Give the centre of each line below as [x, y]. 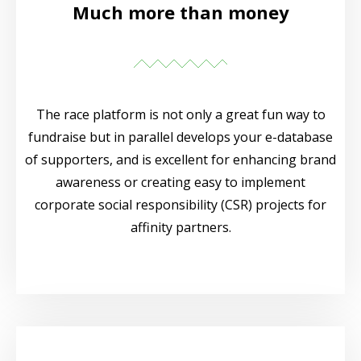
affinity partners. [180, 228]
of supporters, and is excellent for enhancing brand [180, 160]
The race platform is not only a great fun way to [180, 115]
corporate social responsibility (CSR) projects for [180, 205]
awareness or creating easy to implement [180, 183]
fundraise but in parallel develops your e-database [180, 137]
